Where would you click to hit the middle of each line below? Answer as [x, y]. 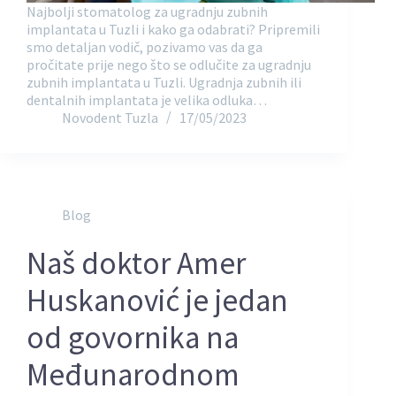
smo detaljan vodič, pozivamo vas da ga [145, 46]
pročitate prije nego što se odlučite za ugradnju [169, 64]
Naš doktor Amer [136, 263]
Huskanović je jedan [157, 300]
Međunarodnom [133, 374]
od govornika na [133, 337]
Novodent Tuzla [110, 117]
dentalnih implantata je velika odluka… [147, 99]
